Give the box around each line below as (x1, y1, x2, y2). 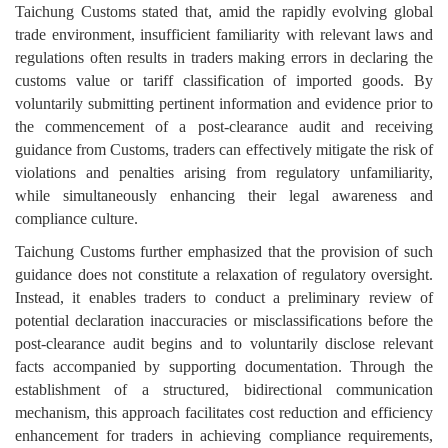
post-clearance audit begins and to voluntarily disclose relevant (15, 335, 433, 353)
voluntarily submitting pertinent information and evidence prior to (15, 95, 433, 113)
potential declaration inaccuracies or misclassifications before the (15, 312, 433, 330)
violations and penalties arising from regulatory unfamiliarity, (15, 164, 433, 182)
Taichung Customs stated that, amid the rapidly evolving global (15, 3, 433, 21)
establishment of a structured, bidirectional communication (15, 381, 433, 399)
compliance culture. (15, 210, 138, 228)
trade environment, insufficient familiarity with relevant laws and (15, 26, 433, 44)
